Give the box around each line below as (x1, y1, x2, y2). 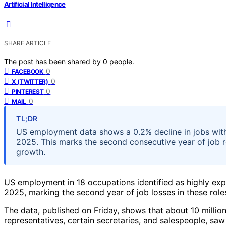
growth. (16, 146, 45, 157)
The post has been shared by (4, 56, 103, 66)
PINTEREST (12, 87, 44, 95)
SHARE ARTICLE (4, 39, 51, 47)
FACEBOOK (12, 67, 43, 75)
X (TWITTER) (12, 77, 48, 85)
